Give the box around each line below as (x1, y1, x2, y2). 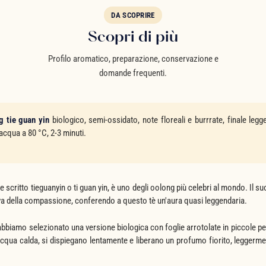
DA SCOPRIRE (111, 10, 155, 20)
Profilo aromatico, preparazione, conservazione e (47, 53, 218, 64)
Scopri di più (88, 26, 178, 45)
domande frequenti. (99, 67, 167, 78)
